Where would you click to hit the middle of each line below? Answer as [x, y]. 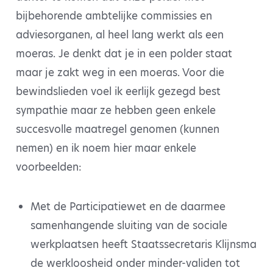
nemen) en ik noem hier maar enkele [106, 148]
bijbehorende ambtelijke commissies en [114, 16]
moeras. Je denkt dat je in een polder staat [124, 54]
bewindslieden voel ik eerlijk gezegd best [118, 91]
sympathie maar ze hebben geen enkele [116, 110]
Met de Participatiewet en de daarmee [128, 207]
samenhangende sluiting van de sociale [129, 226]
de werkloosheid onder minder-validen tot [135, 264]
